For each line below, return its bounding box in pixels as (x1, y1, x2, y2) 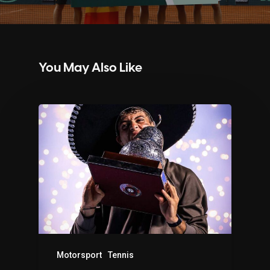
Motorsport (57, 250, 102, 260)
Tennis (108, 250, 134, 260)
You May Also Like (39, 61, 142, 75)
